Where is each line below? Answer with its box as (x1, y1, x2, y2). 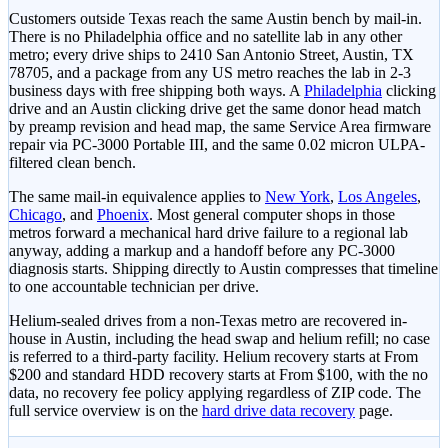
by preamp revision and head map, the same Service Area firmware (9, 118, 431, 136)
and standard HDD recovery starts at (41, 366, 279, 384)
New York (265, 188, 330, 206)
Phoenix (97, 206, 149, 224)
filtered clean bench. (9, 154, 136, 172)
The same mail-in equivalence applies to (9, 188, 261, 206)
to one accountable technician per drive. (9, 278, 259, 296)
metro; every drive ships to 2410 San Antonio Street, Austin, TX (9, 46, 414, 64)
